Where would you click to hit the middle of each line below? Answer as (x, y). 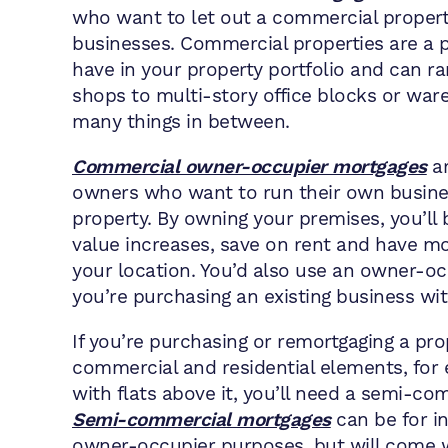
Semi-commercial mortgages (201, 420)
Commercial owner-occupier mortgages (249, 167)
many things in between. (183, 122)
